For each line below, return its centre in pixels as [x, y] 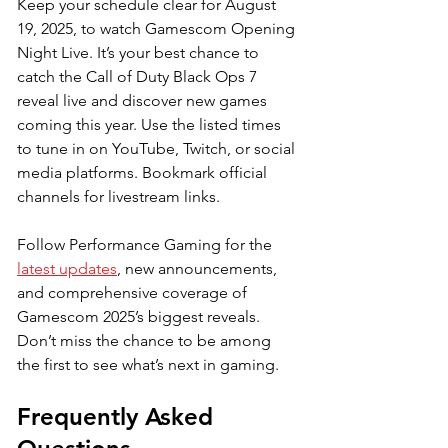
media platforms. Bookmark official [144, 172]
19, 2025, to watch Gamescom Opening [158, 28]
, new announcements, [199, 268]
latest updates [67, 268]
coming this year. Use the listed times [151, 124]
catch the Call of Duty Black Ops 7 [139, 76]
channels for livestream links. [120, 196]
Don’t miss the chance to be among [146, 340]
